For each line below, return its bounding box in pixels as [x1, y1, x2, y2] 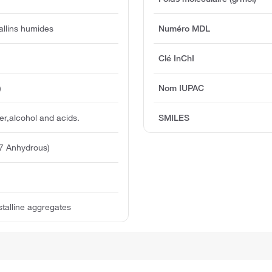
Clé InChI [158, 52, 195, 64]
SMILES [158, 112, 190, 123]
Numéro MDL [158, 22, 211, 34]
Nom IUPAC [158, 82, 205, 93]
